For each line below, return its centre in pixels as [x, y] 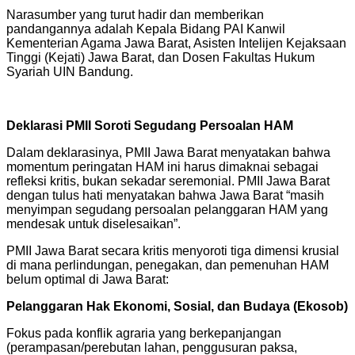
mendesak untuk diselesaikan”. [94, 224]
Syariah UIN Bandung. [70, 72]
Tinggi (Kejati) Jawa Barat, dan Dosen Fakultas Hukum [160, 58]
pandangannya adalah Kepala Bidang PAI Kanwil [146, 29]
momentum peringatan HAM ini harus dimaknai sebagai [162, 167]
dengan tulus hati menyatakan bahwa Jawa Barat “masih [165, 196]
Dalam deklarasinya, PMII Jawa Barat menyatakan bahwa [168, 153]
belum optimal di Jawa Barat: [88, 280]
